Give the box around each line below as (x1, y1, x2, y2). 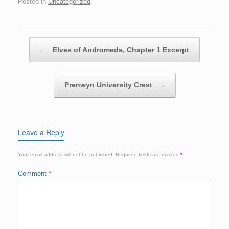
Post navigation (18, 37, 64, 48)
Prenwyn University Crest (64, 81, 154, 89)
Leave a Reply (18, 127, 64, 138)
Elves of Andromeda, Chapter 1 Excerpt (51, 45, 189, 54)
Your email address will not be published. (18, 152, 114, 158)
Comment (18, 170, 49, 178)
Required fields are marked (116, 152, 180, 158)
